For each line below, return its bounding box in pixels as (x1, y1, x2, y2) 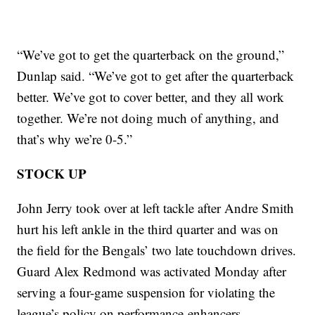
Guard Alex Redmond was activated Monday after (17, 262, 287, 281)
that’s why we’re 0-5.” (17, 130, 133, 148)
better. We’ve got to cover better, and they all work (17, 88, 285, 106)
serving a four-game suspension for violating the (17, 283, 276, 302)
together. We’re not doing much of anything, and (17, 109, 280, 127)
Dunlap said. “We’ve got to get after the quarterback (17, 67, 295, 85)
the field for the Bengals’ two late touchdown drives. (17, 241, 297, 259)
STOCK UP (17, 164, 87, 184)
